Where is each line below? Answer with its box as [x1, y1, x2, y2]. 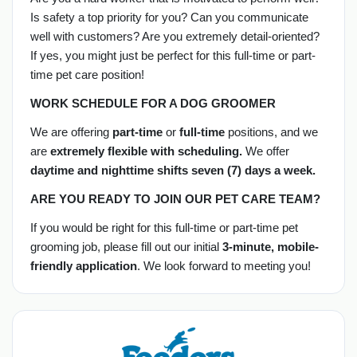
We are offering [29, 124, 112, 139]
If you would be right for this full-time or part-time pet [29, 220, 298, 234]
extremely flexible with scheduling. [49, 143, 242, 158]
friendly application [29, 258, 137, 273]
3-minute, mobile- [222, 239, 319, 253]
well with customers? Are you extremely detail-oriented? [29, 29, 320, 43]
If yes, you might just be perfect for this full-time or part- [29, 48, 316, 62]
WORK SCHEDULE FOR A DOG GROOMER [29, 96, 276, 110]
